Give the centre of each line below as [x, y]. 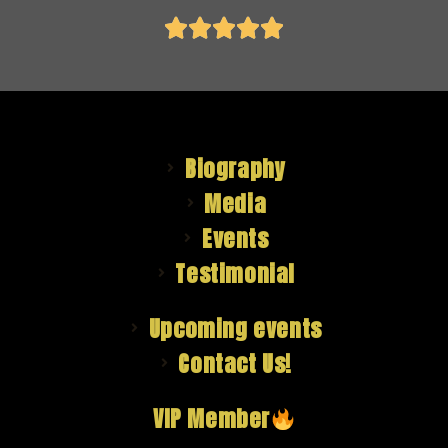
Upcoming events [235, 328]
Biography [235, 168]
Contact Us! [235, 363]
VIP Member [211, 418]
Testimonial [235, 273]
